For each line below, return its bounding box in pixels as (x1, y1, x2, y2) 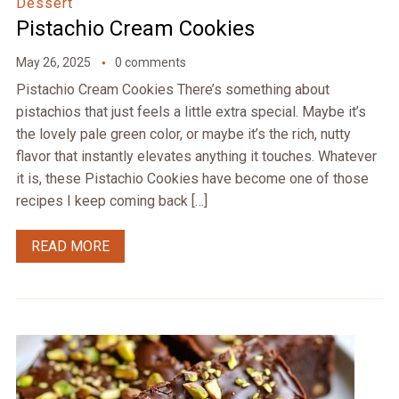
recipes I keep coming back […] (15, 192, 208, 210)
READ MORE (30, 238, 110, 256)
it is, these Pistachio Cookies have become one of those (15, 170, 369, 188)
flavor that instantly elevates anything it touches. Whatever (15, 148, 377, 166)
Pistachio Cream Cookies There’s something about (15, 81, 330, 99)
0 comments (114, 55, 186, 70)
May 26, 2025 (15, 55, 91, 70)
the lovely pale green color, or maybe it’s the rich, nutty (15, 126, 351, 143)
